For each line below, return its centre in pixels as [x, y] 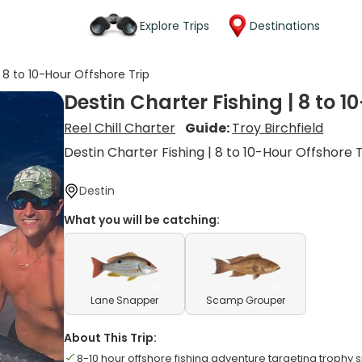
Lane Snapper [125, 300]
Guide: [209, 128]
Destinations [285, 25]
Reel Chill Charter [120, 128]
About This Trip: [111, 338]
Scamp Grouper [246, 300]
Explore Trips [175, 25]
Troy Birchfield [278, 128]
